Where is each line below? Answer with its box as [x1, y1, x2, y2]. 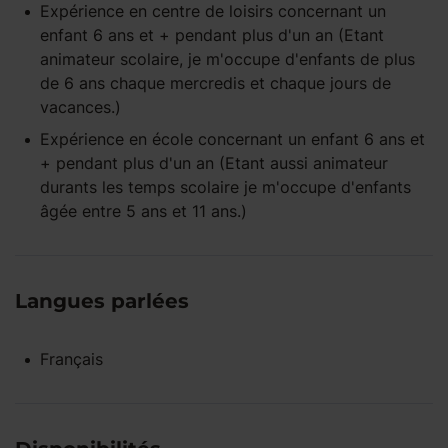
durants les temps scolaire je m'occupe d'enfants [40, 177, 411, 197]
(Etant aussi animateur [214, 153, 388, 173]
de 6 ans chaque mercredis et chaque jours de [40, 73, 391, 93]
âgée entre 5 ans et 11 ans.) [40, 201, 257, 221]
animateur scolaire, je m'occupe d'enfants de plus [40, 49, 415, 69]
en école [129, 129, 193, 149]
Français [40, 349, 103, 369]
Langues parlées [15, 289, 189, 313]
